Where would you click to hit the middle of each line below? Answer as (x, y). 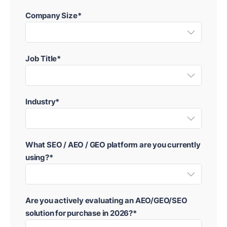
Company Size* (53, 16)
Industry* (43, 102)
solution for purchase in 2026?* (81, 213)
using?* (39, 158)
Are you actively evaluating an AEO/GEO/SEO (106, 201)
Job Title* (43, 59)
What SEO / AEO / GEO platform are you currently (113, 145)
